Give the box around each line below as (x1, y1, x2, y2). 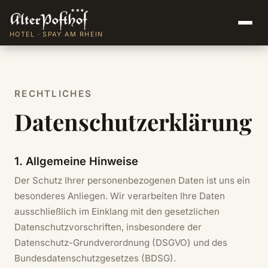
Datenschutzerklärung (14, 105, 252, 137)
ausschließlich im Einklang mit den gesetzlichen (14, 206, 220, 218)
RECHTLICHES (14, 88, 93, 99)
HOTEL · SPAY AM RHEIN (10, 29, 103, 38)
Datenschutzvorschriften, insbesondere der (14, 221, 202, 233)
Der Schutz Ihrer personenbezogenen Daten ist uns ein (14, 175, 250, 187)
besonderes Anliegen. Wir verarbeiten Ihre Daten (14, 190, 225, 202)
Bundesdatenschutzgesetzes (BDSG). (14, 252, 176, 264)
